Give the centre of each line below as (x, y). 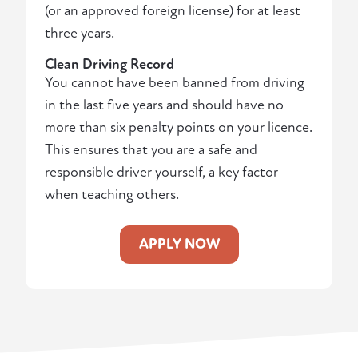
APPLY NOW (179, 245)
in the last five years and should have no (164, 105)
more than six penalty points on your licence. (179, 128)
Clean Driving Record (109, 65)
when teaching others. (112, 195)
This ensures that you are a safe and (151, 150)
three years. (80, 34)
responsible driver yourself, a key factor (161, 173)
